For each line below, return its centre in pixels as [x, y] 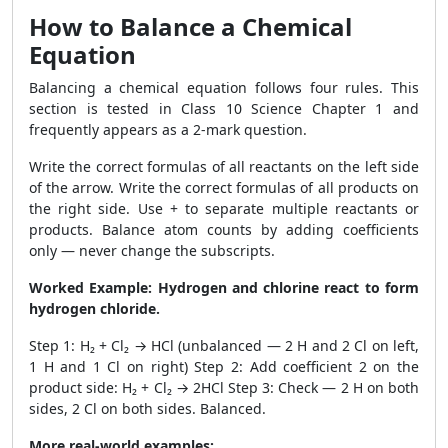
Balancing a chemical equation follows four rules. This [224, 87]
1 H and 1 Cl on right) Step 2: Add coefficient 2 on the [224, 366]
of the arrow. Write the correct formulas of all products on [224, 187]
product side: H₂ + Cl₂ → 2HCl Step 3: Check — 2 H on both [224, 387]
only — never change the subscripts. [152, 250]
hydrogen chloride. [94, 308]
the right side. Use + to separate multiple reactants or [224, 208]
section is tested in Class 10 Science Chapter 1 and [224, 108]
